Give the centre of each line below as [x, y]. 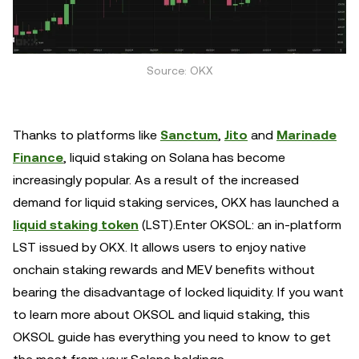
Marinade [307, 135]
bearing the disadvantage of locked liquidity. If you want [178, 292]
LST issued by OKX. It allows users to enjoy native [159, 247]
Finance [38, 157]
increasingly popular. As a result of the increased [156, 179]
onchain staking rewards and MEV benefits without [164, 269]
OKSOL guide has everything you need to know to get [172, 337]
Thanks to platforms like [87, 135]
